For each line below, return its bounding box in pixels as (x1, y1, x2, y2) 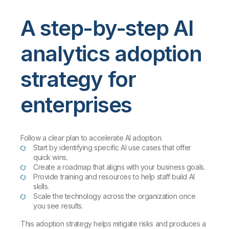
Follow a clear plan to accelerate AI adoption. (20, 133, 163, 142)
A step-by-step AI (20, 14, 194, 41)
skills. (33, 181, 50, 191)
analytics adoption (20, 40, 202, 66)
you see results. (33, 201, 83, 210)
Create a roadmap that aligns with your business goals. (33, 162, 205, 171)
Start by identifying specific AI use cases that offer (33, 143, 191, 152)
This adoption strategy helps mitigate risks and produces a (20, 219, 206, 228)
